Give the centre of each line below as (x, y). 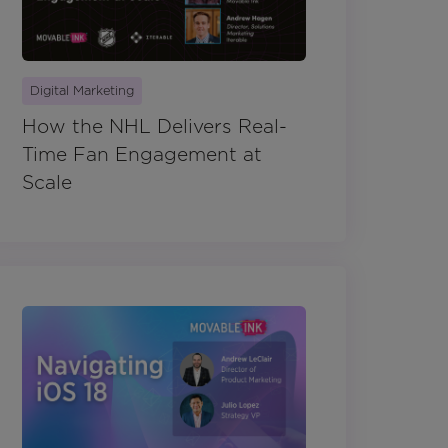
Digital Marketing (82, 91)
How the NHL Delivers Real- (154, 127)
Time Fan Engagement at (142, 155)
